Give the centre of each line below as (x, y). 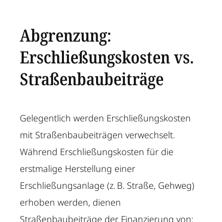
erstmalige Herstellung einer (78, 169)
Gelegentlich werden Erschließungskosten (106, 118)
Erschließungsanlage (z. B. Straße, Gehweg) (107, 186)
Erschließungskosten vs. (107, 57)
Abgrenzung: (66, 35)
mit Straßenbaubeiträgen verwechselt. (98, 135)
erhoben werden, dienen (71, 202)
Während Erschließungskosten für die (97, 152)
